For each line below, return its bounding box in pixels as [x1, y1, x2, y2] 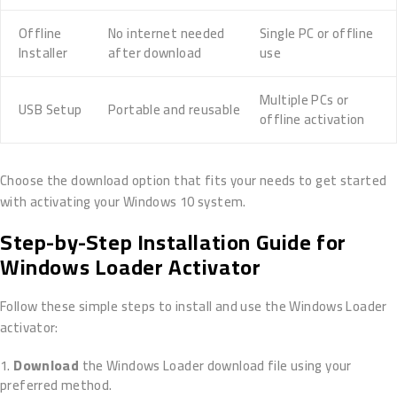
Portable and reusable [108, 97, 240, 123]
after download [108, 40, 202, 66]
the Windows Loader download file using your [79, 353, 352, 379]
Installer [19, 40, 68, 66]
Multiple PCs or [260, 87, 349, 113]
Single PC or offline [260, 20, 374, 47]
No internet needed [108, 20, 225, 47]
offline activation [260, 106, 365, 133]
